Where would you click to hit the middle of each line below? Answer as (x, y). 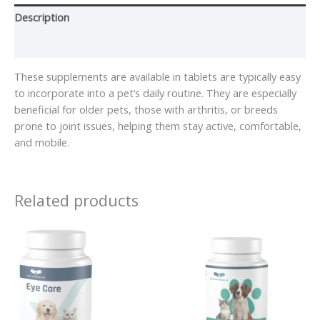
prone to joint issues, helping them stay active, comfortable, (158, 125)
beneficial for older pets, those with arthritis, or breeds (146, 109)
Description (42, 17)
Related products (76, 201)
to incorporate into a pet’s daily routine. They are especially (155, 92)
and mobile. (42, 142)
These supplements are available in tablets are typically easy (157, 76)
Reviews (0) (41, 44)
